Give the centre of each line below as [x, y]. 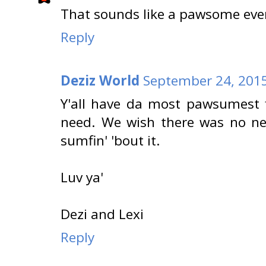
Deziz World [100, 80]
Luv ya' [82, 177]
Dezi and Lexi [102, 214]
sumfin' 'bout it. [110, 140]
